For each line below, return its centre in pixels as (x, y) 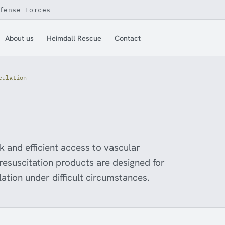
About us (20, 38)
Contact (128, 38)
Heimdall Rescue (74, 38)
